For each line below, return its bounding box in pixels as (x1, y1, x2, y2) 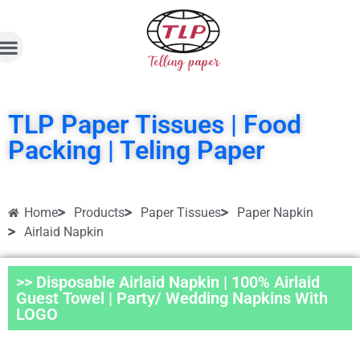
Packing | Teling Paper (8, 135, 265, 166)
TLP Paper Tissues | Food (8, 109, 301, 141)
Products (74, 205, 125, 221)
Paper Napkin (237, 205, 313, 221)
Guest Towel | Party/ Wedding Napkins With (16, 288, 328, 309)
